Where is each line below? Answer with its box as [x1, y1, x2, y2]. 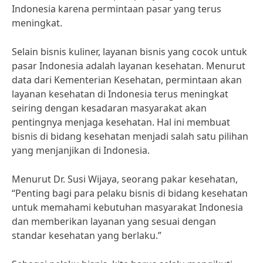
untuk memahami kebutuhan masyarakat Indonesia [12, 201, 243, 214]
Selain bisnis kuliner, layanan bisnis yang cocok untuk [12, 45, 247, 58]
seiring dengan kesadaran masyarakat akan [12, 102, 207, 114]
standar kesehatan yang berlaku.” [12, 229, 161, 242]
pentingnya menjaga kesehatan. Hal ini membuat [12, 116, 230, 129]
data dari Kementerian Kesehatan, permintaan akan [12, 73, 242, 86]
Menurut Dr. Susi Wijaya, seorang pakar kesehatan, [12, 173, 238, 186]
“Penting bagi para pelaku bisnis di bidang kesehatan [12, 187, 248, 200]
